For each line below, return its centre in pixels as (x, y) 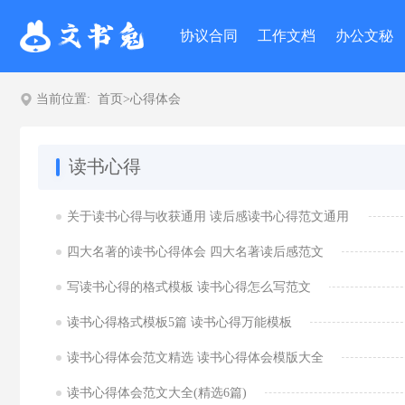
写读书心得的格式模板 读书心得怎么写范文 (189, 287)
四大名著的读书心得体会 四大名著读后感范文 (195, 252)
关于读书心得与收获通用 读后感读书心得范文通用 (208, 217)
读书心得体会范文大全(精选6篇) (157, 393)
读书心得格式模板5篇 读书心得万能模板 (179, 322)
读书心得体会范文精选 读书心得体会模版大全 (195, 358)
